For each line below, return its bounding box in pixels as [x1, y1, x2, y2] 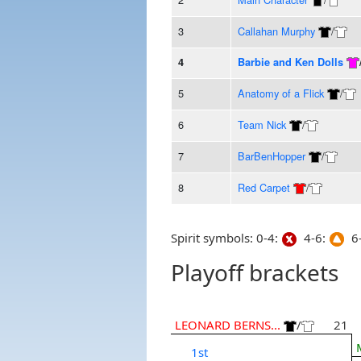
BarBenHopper [237, 147, 305, 164]
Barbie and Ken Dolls [237, 54, 343, 69]
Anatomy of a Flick [237, 85, 324, 101]
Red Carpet [237, 179, 290, 195]
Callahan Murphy [237, 23, 315, 39]
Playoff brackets [170, 257, 338, 288]
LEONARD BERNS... [174, 317, 280, 334]
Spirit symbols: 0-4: [170, 230, 281, 247]
